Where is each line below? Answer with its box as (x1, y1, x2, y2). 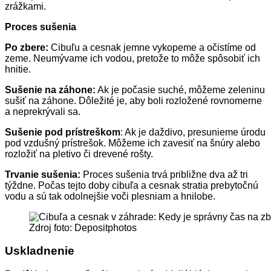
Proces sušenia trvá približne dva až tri (80, 169, 248, 180)
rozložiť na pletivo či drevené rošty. (5, 148, 153, 159)
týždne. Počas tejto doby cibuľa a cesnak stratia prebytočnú (5, 180, 258, 191)
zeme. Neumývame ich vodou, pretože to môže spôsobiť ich (5, 53, 260, 64)
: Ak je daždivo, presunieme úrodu (120, 126, 266, 137)
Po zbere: (5, 42, 48, 53)
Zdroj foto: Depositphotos (29, 222, 137, 233)
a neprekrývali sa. (5, 106, 80, 117)
